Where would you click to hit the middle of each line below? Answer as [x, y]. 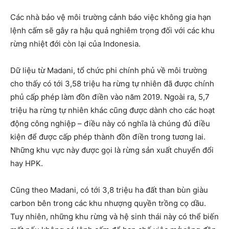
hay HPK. [27, 163]
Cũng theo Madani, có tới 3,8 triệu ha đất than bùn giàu [109, 190]
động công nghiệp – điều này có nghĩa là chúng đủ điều [110, 123]
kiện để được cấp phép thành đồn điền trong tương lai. [108, 137]
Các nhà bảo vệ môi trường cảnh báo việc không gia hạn [111, 17]
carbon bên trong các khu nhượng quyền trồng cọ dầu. [108, 203]
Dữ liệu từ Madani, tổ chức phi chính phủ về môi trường [109, 70]
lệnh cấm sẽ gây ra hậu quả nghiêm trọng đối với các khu [112, 30]
